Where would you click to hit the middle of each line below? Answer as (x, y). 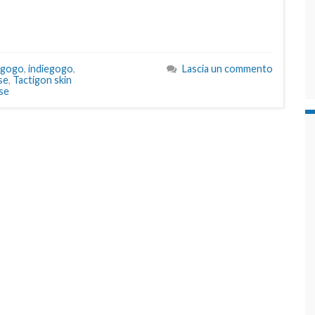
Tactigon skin (42, 80)
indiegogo (51, 69)
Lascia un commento (227, 69)
